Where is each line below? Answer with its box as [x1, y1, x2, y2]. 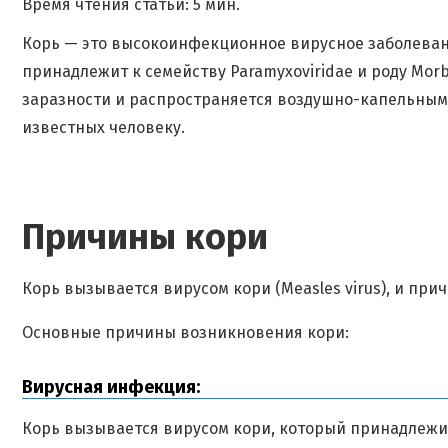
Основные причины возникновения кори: [22, 323, 349, 342]
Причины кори [22, 215, 268, 259]
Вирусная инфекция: [22, 376, 200, 398]
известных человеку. [22, 118, 185, 137]
